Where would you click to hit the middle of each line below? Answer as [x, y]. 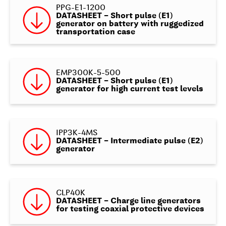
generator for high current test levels [129, 90]
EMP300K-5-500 [88, 73]
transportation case [95, 32]
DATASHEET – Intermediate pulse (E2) [129, 142]
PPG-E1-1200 [80, 8]
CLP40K [70, 193]
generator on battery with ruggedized [130, 24]
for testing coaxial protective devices [130, 210]
